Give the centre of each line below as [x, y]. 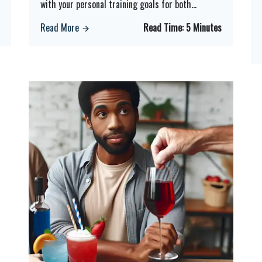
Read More [61, 27]
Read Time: [164, 27]
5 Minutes [204, 27]
